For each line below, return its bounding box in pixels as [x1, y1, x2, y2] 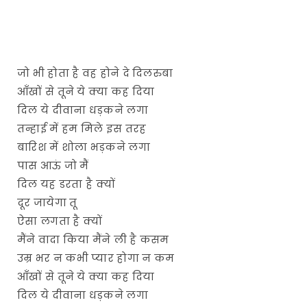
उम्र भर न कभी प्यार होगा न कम [17, 250, 177, 265]
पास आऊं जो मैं [17, 158, 89, 173]
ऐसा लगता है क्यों [17, 213, 103, 228]
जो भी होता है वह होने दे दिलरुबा [17, 65, 176, 80]
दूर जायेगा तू [17, 195, 77, 210]
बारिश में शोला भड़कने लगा [17, 139, 153, 154]
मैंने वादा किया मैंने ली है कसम [17, 232, 173, 247]
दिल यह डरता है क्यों [17, 176, 115, 191]
